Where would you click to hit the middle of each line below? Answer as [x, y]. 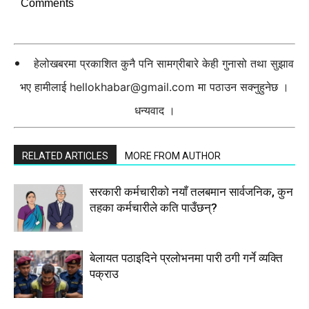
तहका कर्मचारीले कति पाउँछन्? [153, 208]
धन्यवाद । [154, 110]
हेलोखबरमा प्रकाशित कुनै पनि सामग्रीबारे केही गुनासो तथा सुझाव [164, 63]
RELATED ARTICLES [65, 156]
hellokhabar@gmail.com [132, 87]
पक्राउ [104, 274]
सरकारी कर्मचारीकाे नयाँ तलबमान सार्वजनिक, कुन [191, 192]
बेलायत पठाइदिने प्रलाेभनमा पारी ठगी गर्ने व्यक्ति [186, 258]
